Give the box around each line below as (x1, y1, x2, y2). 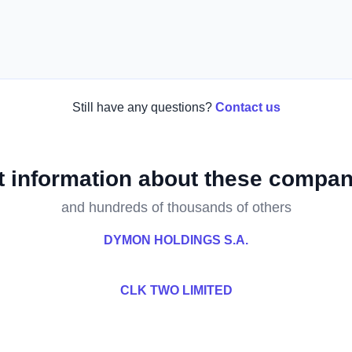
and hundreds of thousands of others (60, 200, 291, 215)
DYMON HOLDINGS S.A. (104, 233, 248, 247)
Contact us (214, 101, 280, 114)
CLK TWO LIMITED (119, 284, 233, 297)
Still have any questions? (71, 101, 212, 114)
